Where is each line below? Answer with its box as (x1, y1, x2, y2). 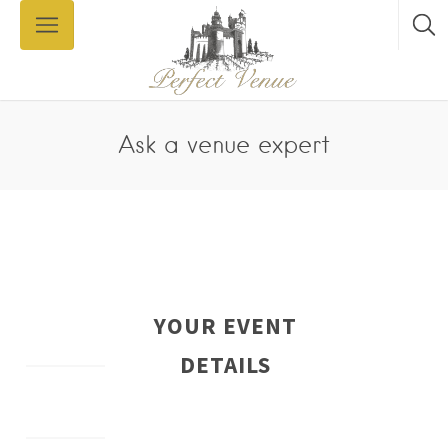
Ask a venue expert (118, 130, 330, 159)
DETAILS (179, 350, 271, 379)
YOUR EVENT (153, 311, 297, 340)
